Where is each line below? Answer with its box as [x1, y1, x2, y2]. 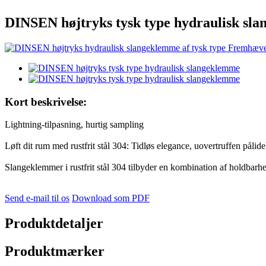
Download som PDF [72, 193, 150, 204]
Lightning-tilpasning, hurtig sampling [5, 119, 144, 130]
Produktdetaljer [5, 216, 103, 232]
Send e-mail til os [5, 193, 69, 204]
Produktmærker [5, 243, 104, 259]
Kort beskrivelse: [5, 95, 87, 108]
